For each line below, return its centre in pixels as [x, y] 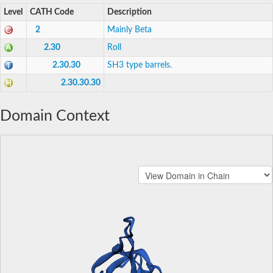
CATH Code [52, 12]
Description [129, 12]
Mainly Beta [129, 30]
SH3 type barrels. [140, 65]
